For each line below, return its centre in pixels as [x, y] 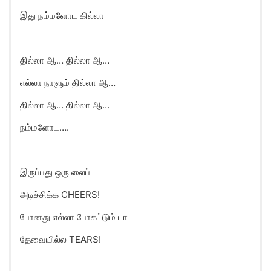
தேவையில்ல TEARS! [60, 239]
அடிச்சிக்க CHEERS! [60, 194]
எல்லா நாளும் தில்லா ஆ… [68, 83]
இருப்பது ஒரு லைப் [55, 172]
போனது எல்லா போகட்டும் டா [74, 217]
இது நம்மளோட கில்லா [62, 15]
